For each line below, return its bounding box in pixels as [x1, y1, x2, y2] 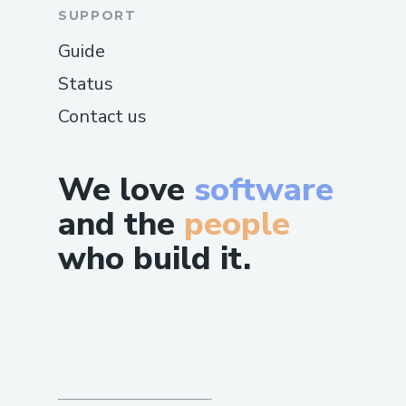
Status [58, 71, 113, 96]
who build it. [58, 236, 251, 281]
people [184, 201, 290, 246]
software [194, 167, 333, 212]
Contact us [58, 103, 147, 129]
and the [58, 201, 175, 246]
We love [58, 167, 194, 212]
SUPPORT [58, 6, 137, 24]
